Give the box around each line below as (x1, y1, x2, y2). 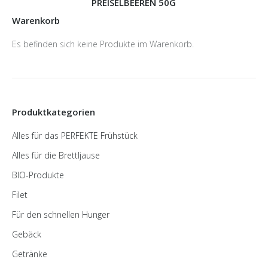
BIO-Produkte (12, 169, 64, 181)
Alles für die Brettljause (12, 150, 100, 161)
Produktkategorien (12, 106, 95, 118)
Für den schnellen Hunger (12, 209, 109, 220)
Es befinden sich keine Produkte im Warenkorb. (12, 38, 194, 50)
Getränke (12, 248, 47, 260)
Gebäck (12, 229, 41, 240)
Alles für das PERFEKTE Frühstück (12, 130, 138, 141)
